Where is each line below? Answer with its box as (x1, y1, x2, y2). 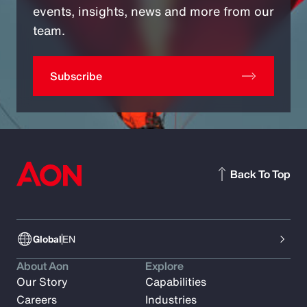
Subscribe (50, 68, 102, 85)
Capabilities (145, 273, 207, 291)
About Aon (16, 258, 69, 275)
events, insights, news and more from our (33, 2, 274, 21)
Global (33, 232, 62, 247)
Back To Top (230, 166, 291, 183)
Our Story (16, 273, 68, 291)
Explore (145, 258, 184, 275)
